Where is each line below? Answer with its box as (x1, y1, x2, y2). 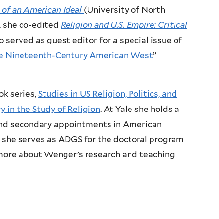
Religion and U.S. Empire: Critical (61, 20, 187, 30)
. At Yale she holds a (100, 104, 179, 114)
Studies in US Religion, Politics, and (38, 88, 177, 99)
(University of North (84, 4, 165, 15)
